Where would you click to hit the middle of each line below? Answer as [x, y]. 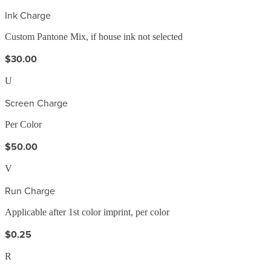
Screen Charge [36, 103]
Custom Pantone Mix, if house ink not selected [94, 36]
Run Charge [30, 190]
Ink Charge [28, 15]
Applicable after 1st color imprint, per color [87, 212]
